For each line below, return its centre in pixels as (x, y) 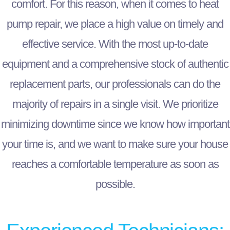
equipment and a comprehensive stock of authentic (115, 64)
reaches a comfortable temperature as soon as (115, 164)
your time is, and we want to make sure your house (115, 144)
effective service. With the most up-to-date (115, 44)
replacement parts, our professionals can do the (115, 84)
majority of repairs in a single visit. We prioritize (115, 104)
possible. (115, 184)
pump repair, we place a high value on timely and (115, 24)
